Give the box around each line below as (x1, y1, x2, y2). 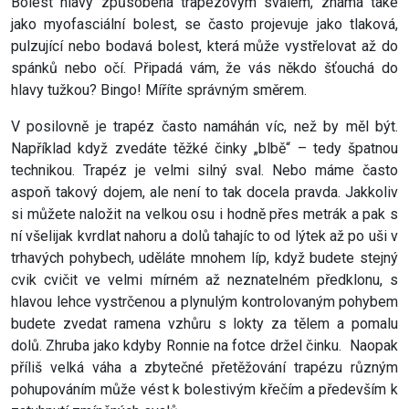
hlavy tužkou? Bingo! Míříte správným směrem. (11, 81, 307, 100)
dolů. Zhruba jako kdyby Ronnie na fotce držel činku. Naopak (11, 337, 398, 355)
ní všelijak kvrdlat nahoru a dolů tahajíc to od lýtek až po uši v (11, 227, 398, 246)
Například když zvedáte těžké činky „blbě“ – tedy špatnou (11, 140, 398, 158)
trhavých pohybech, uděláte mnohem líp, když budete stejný (11, 249, 398, 267)
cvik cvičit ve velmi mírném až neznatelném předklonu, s (11, 271, 398, 289)
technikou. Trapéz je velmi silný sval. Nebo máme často (11, 162, 398, 180)
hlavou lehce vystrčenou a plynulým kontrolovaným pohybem (11, 293, 398, 311)
